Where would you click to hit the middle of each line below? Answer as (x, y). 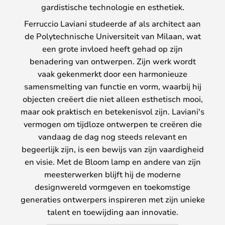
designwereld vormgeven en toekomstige (113, 186)
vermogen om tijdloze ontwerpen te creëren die (113, 124)
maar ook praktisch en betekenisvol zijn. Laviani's (113, 111)
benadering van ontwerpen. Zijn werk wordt (113, 61)
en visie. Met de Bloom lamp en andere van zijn (113, 161)
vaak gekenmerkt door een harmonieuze (113, 73)
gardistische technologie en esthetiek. (113, 7)
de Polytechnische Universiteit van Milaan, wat (113, 36)
